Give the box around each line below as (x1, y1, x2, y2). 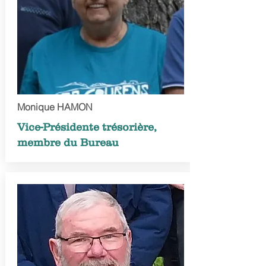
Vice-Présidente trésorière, (17, 121, 157, 133)
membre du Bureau (17, 137, 119, 148)
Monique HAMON (17, 101, 93, 113)
